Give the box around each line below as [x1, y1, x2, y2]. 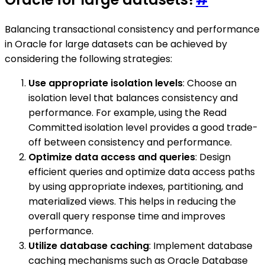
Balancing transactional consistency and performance [5, 22, 260, 36]
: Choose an [183, 76, 237, 90]
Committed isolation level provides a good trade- [28, 121, 258, 134]
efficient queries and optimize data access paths [28, 165, 255, 179]
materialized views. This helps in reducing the [28, 195, 236, 208]
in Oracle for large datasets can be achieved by [5, 37, 227, 51]
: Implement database [149, 239, 253, 253]
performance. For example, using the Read [28, 106, 227, 119]
